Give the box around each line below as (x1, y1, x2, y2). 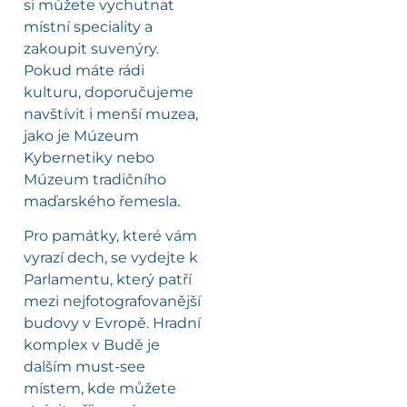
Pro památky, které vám (24, 226, 197, 244)
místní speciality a (24, 17, 153, 35)
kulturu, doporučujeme (24, 83, 194, 101)
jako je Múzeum (24, 126, 139, 144)
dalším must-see (24, 357, 145, 375)
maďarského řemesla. (24, 192, 180, 210)
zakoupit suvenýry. (24, 39, 159, 57)
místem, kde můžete (24, 379, 176, 397)
